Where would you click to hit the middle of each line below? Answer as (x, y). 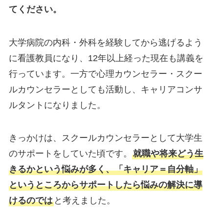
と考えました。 (84, 201)
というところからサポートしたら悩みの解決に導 (105, 185)
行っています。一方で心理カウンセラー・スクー (105, 74)
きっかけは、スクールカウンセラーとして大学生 (105, 138)
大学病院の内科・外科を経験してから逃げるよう (105, 42)
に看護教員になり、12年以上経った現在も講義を (106, 58)
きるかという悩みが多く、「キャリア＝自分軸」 (105, 169)
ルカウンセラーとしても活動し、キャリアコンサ (105, 89)
